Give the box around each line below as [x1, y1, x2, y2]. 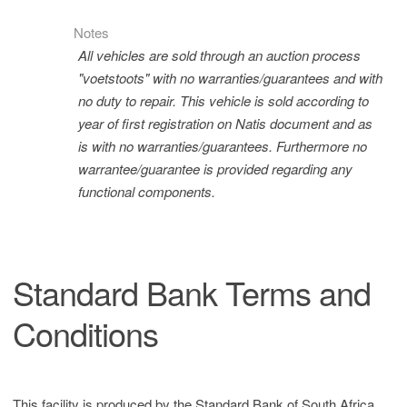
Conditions [13, 310, 158, 356]
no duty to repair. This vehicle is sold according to [78, 91, 369, 110]
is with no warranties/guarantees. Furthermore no [78, 136, 367, 155]
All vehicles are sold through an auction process [78, 45, 361, 65]
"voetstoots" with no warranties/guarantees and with [78, 68, 382, 87]
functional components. [78, 182, 215, 201]
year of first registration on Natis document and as [78, 114, 372, 133]
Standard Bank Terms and [13, 269, 371, 315]
